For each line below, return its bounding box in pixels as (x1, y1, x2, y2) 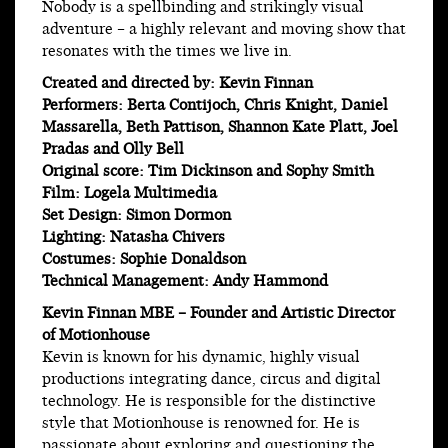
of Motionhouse (42, 325, 150, 347)
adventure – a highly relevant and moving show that (42, 19, 406, 41)
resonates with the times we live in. (42, 41, 292, 63)
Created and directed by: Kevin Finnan (42, 73, 313, 95)
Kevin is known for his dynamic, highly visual (42, 347, 360, 369)
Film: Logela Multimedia (42, 183, 217, 205)
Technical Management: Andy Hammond (42, 271, 328, 293)
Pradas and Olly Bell (42, 139, 184, 161)
